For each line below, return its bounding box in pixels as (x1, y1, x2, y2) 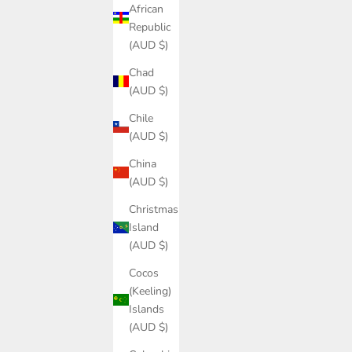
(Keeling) (129, 283, 171, 299)
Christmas (129, 201, 178, 217)
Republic (129, 19, 170, 35)
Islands (129, 301, 164, 317)
